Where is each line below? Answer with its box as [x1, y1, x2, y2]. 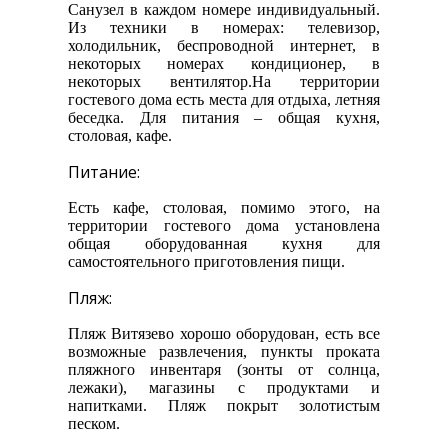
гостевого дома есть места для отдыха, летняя [68, 91, 380, 109]
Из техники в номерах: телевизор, [68, 19, 380, 37]
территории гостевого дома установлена [68, 217, 380, 235]
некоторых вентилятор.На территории [68, 73, 380, 91]
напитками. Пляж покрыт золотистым [68, 397, 380, 415]
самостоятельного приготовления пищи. [68, 253, 345, 271]
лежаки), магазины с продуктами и [68, 379, 380, 397]
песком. [68, 415, 120, 433]
